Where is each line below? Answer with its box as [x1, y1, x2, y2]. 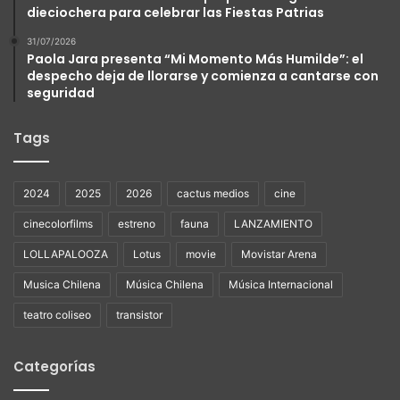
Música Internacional [229, 277, 333, 291]
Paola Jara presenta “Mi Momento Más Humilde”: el [27, 49, 363, 68]
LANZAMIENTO [234, 216, 312, 230]
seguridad [27, 83, 95, 102]
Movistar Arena [241, 246, 317, 261]
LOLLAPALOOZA [23, 246, 108, 261]
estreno [118, 216, 155, 230]
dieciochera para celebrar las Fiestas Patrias [27, 3, 324, 21]
